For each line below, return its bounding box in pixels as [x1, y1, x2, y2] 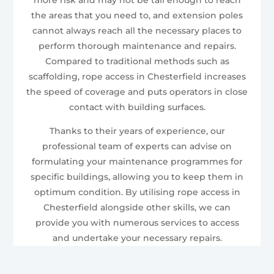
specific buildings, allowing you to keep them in [31, 171, 243, 182]
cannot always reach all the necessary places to [32, 24, 242, 36]
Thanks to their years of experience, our [49, 125, 225, 136]
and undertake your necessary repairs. [52, 232, 222, 243]
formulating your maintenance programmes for [31, 155, 243, 167]
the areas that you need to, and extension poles [31, 9, 243, 21]
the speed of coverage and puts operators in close [26, 86, 248, 97]
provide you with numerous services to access [35, 217, 239, 228]
